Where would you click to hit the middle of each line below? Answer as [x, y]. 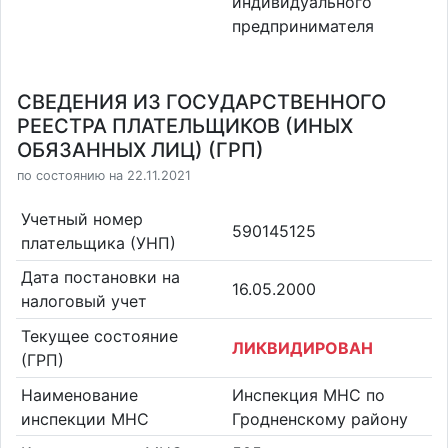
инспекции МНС [84, 418]
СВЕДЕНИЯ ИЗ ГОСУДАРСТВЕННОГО [201, 102]
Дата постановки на [100, 277]
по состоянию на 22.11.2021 [104, 175]
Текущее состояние [99, 335]
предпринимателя [303, 25]
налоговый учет [83, 301]
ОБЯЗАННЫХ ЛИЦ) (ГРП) [140, 150]
